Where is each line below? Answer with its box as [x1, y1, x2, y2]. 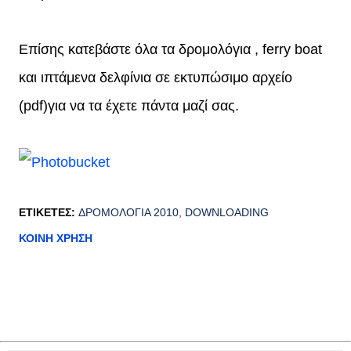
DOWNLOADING [185, 206, 269, 219]
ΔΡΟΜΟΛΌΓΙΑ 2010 [78, 206, 179, 219]
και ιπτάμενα [19, 70, 100, 86]
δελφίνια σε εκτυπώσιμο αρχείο [100, 70, 292, 86]
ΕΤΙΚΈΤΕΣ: [19, 206, 75, 219]
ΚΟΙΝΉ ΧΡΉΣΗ [19, 232, 92, 245]
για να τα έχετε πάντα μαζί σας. [48, 98, 239, 114]
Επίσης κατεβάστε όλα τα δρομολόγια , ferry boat [19, 42, 322, 58]
